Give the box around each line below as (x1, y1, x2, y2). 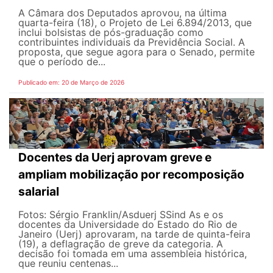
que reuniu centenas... (18, 257, 118, 270)
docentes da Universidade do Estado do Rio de (18, 218, 237, 231)
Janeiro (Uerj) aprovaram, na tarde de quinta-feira (18, 228, 250, 241)
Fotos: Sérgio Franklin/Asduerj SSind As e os (18, 208, 223, 221)
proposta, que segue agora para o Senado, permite (18, 45, 255, 58)
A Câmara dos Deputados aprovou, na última (18, 6, 227, 19)
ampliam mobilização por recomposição (18, 167, 244, 182)
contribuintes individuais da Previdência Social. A (18, 35, 245, 48)
